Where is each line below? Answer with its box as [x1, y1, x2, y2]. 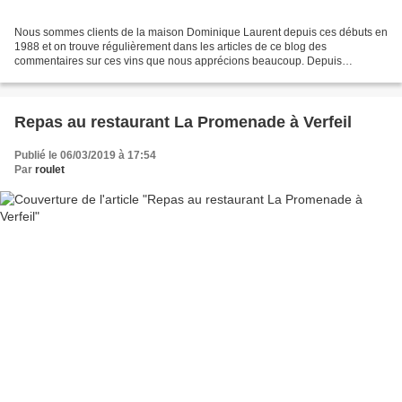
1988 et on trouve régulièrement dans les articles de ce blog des [14, 40, 327, 54]
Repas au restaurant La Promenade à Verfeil [14, 113, 352, 132]
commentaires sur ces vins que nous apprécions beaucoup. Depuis [14, 55, 342, 68]
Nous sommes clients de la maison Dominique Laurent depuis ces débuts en [14, 26, 388, 39]
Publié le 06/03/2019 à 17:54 [14, 149, 156, 162]
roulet [35, 163, 65, 177]
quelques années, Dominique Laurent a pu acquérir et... [14, 69, 286, 83]
